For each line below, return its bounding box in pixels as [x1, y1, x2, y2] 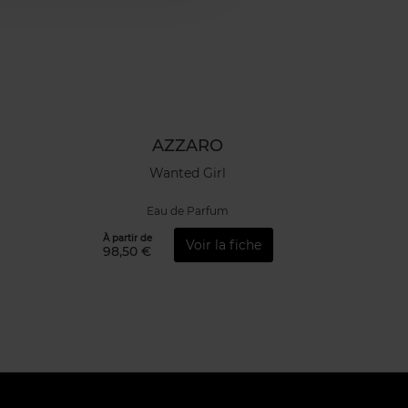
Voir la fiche [185, 236, 261, 253]
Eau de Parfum [147, 204, 229, 219]
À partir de [102, 231, 152, 244]
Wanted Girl [149, 164, 226, 181]
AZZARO [152, 136, 223, 156]
